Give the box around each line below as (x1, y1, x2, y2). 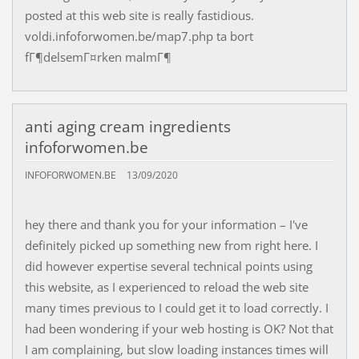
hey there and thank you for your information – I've (24, 216, 308, 232)
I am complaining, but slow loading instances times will (24, 341, 329, 357)
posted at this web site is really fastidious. (24, 6, 254, 23)
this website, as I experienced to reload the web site (24, 278, 309, 295)
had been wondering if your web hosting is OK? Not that (24, 320, 333, 337)
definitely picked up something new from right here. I (24, 236, 318, 253)
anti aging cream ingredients (24, 116, 231, 138)
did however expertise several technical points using (24, 257, 313, 274)
